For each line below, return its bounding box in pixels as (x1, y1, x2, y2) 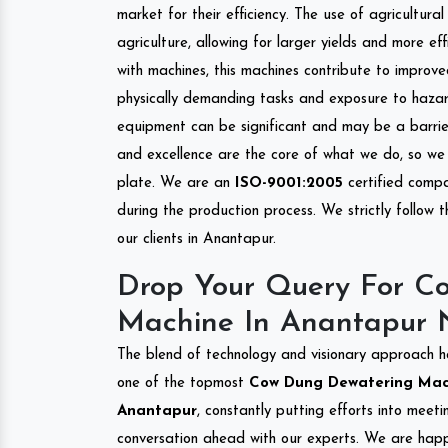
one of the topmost (117, 375, 244, 391)
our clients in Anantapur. (117, 231, 276, 247)
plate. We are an (117, 175, 235, 191)
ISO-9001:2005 (235, 175, 343, 191)
